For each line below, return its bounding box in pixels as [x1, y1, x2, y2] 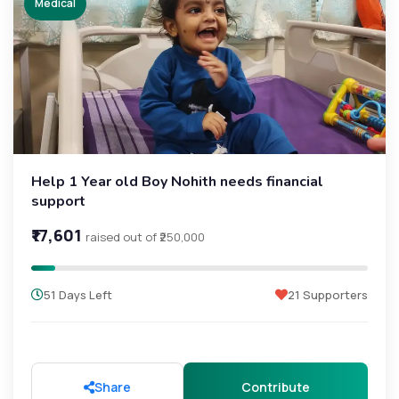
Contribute [241, 378, 311, 395]
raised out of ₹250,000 [85, 228, 205, 245]
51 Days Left [44, 286, 112, 303]
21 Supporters [288, 286, 368, 303]
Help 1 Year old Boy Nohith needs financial [31, 171, 323, 191]
